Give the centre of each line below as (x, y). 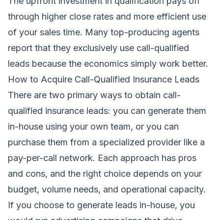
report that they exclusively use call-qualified (98, 48)
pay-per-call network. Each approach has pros (102, 158)
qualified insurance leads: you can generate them (107, 110)
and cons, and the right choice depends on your (105, 173)
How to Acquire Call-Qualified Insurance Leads (104, 79)
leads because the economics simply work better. (108, 63)
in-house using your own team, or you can (93, 126)
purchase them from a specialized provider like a (106, 142)
